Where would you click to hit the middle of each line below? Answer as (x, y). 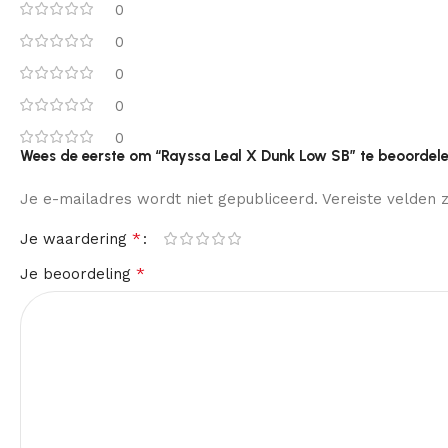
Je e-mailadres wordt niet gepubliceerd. (169, 198)
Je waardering (76, 238)
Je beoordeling (78, 273)
